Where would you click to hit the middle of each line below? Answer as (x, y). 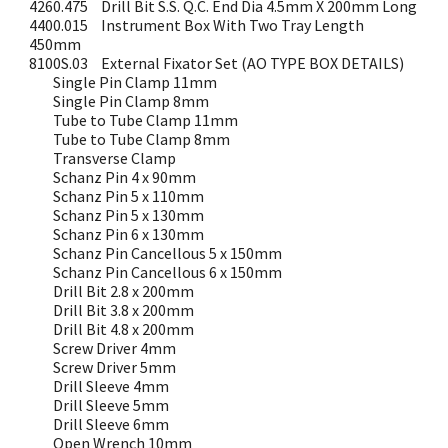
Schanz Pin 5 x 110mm (129, 196)
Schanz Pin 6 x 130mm (129, 234)
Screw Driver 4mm (115, 348)
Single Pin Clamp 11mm (135, 82)
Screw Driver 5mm (115, 367)
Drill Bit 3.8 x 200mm (124, 310)
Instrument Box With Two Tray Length (233, 25)
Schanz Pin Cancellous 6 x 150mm (168, 272)
